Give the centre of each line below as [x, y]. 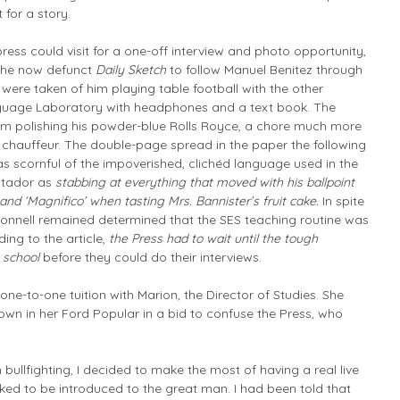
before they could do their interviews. [152, 257]
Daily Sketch [131, 70]
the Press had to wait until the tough [213, 238]
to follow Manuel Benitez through [264, 70]
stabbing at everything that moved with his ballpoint [205, 182]
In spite [342, 201]
